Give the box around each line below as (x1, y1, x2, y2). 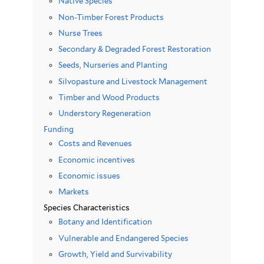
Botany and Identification (58, 217, 153, 227)
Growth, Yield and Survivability (58, 249, 173, 259)
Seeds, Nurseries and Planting (58, 61, 168, 70)
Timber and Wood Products (58, 93, 160, 102)
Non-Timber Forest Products (58, 12, 164, 22)
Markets (58, 187, 90, 197)
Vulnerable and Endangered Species (58, 233, 189, 243)
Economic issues (58, 171, 121, 180)
